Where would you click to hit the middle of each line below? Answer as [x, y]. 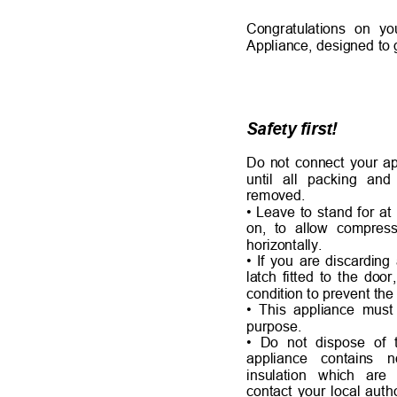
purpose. [278, 326]
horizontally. [288, 244]
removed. [280, 195]
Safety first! [296, 128]
